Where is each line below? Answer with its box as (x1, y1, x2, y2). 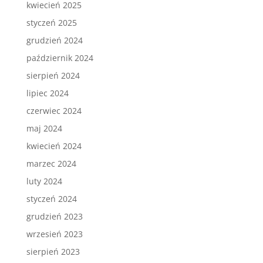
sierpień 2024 (26, 70, 80, 81)
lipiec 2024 (26, 87, 69, 99)
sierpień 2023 (26, 246, 80, 257)
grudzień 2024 (26, 35, 83, 46)
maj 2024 (26, 123, 62, 134)
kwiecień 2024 (26, 140, 82, 151)
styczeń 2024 (26, 193, 77, 204)
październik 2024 (26, 52, 93, 63)
